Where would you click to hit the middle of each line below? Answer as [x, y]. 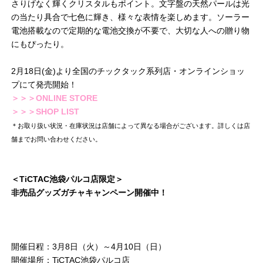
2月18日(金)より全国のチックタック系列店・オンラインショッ [128, 71]
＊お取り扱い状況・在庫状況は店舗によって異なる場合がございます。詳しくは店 [131, 126]
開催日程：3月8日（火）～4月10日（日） [89, 247]
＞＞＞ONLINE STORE [54, 98]
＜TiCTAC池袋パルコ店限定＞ [67, 179]
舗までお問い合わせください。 [56, 139]
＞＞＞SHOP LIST [45, 112]
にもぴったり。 [40, 44]
